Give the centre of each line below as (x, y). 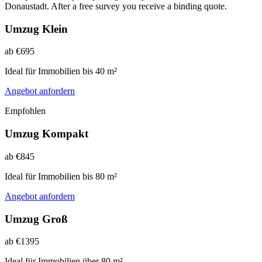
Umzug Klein (36, 29)
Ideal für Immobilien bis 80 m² (61, 176)
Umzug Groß (36, 219)
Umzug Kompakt (46, 134)
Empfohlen (25, 111)
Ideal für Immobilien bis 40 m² (61, 71)
